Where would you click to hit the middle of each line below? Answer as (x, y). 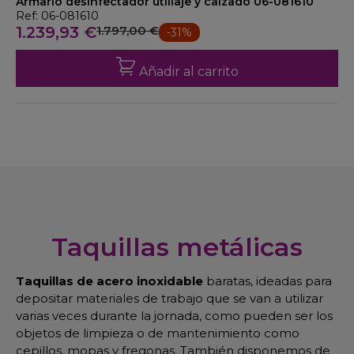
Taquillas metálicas (177, 247)
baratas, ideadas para (267, 281)
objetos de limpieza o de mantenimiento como (158, 333)
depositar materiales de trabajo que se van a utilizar (169, 298)
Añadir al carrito (188, 72)
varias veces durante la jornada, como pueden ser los (174, 316)
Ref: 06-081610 (57, 16)
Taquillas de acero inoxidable (109, 281)
